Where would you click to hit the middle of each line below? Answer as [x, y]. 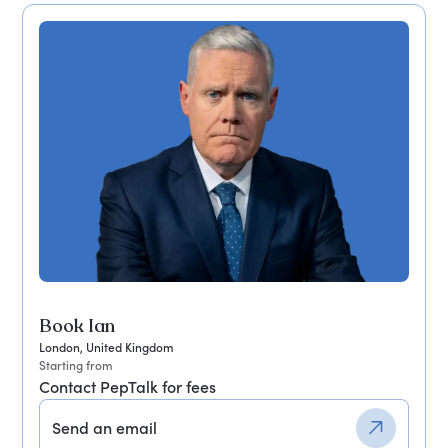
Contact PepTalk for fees [128, 386]
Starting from [76, 365]
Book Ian [77, 325]
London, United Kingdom [107, 347]
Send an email [105, 427]
